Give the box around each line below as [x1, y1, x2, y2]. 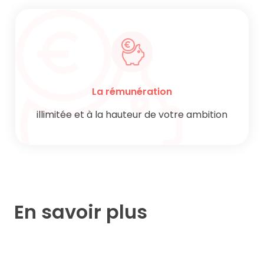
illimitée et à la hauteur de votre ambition [37, 108, 227, 122]
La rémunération [92, 85, 172, 99]
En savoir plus [14, 198, 147, 225]
